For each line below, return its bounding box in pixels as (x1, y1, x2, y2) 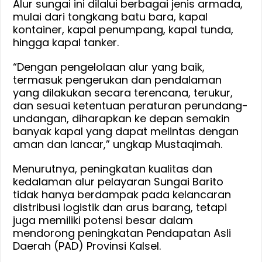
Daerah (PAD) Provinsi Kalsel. (13, 238, 161, 253)
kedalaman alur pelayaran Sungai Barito (13, 174, 224, 189)
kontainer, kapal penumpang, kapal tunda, (13, 22, 234, 37)
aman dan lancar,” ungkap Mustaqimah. (13, 136, 223, 151)
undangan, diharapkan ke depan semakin (13, 111, 230, 126)
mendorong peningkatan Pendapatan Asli (13, 225, 232, 240)
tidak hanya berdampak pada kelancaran (13, 187, 232, 202)
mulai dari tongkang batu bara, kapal (13, 9, 208, 24)
